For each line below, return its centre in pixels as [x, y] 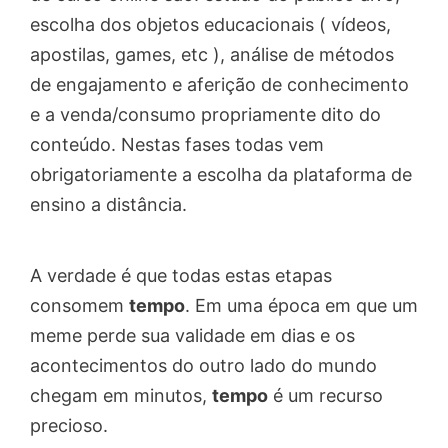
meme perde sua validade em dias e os [192, 335]
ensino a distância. [108, 204]
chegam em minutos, [121, 395]
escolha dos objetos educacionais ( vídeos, [210, 24]
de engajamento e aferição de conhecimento [219, 84]
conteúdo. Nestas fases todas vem [177, 144]
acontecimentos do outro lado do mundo [203, 365]
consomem [79, 305]
